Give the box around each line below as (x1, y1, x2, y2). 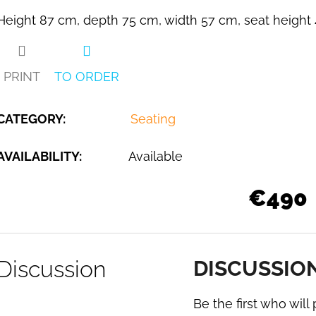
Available (128, 149, 183, 164)
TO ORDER (54, 69, 119, 85)
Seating (130, 111, 176, 127)
